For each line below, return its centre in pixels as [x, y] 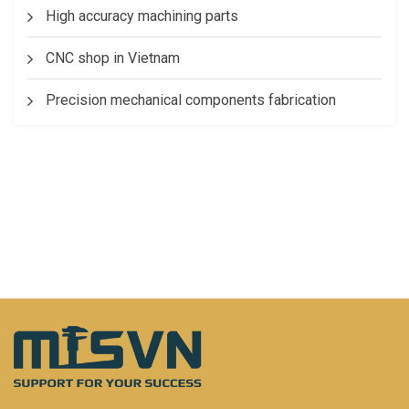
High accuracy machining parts [142, 16]
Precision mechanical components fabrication [191, 100]
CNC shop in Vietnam [113, 58]
